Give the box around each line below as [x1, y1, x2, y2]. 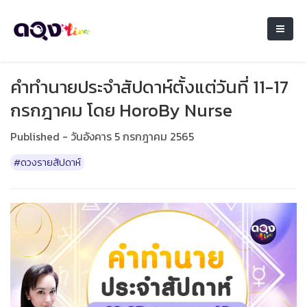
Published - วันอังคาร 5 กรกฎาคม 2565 [10, 128, 194, 145]
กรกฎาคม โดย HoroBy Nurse [10, 97, 232, 123]
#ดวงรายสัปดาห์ [14, 155, 81, 170]
